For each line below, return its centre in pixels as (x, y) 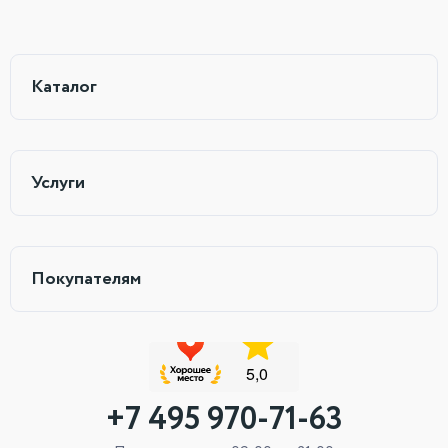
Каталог (64, 87)
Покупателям (86, 279)
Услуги (58, 183)
